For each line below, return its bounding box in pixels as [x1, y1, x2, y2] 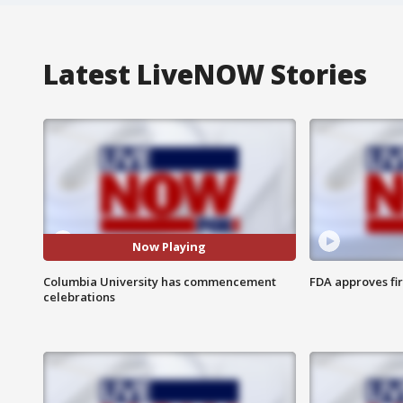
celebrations [43, 288, 115, 305]
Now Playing [132, 238, 207, 255]
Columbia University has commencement [43, 273, 276, 290]
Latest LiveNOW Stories [43, 55, 367, 93]
